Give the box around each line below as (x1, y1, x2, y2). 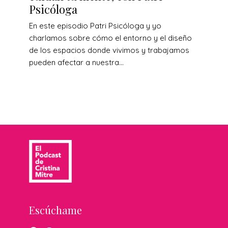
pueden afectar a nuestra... (29, 57, 124, 67)
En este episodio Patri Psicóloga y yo (29, 20, 161, 31)
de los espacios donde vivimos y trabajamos (29, 45, 189, 55)
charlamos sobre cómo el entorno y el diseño (29, 33, 192, 43)
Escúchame (29, 203, 82, 217)
